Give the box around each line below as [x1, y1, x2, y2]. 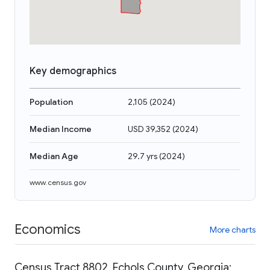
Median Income [30, 124, 92, 134]
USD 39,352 [128, 124, 171, 134]
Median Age [30, 151, 78, 162]
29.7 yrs [128, 151, 157, 162]
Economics [14, 221, 80, 237]
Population [30, 96, 73, 107]
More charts [210, 224, 256, 235]
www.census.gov [30, 178, 86, 187]
